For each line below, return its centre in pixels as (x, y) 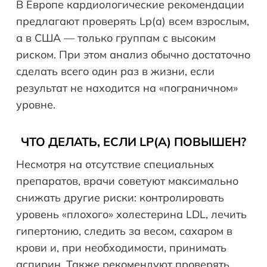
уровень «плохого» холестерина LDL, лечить (131, 215)
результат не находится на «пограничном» (127, 88)
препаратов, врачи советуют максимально (127, 181)
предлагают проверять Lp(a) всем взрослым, (133, 21)
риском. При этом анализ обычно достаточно (133, 55)
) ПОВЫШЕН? (207, 142)
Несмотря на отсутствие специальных (115, 164)
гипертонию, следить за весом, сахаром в (124, 231)
